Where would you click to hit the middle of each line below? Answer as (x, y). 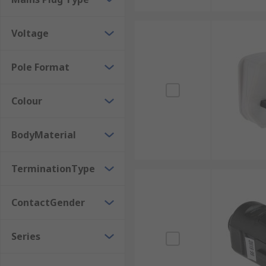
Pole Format (40, 67)
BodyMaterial (44, 135)
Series (26, 236)
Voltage (30, 33)
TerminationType (53, 169)
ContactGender (48, 202)
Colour (27, 101)
